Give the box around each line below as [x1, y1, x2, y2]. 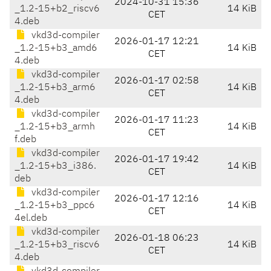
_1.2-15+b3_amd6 [15, 44, 97, 54]
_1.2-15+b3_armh [15, 122, 95, 132]
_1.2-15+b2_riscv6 [15, 4, 100, 15]
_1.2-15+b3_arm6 [15, 83, 96, 93]
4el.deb [15, 214, 47, 224]
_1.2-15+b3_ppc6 [15, 201, 95, 211]
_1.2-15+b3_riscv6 [15, 240, 100, 250]
